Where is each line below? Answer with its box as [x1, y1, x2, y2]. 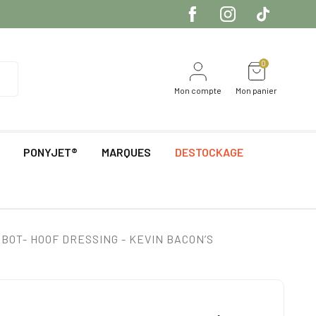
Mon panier [236, 85, 277, 96]
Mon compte [174, 85, 221, 96]
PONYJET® [23, 145, 78, 159]
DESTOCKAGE [175, 145, 243, 159]
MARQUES [102, 145, 151, 159]
